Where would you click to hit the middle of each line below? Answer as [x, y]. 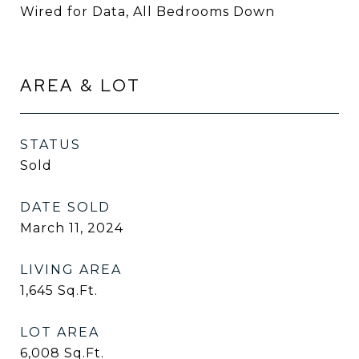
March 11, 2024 [72, 228]
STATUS [50, 145]
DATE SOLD [65, 207]
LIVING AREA [71, 270]
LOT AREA [60, 332]
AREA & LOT [81, 85]
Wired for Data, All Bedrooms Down [147, 12]
